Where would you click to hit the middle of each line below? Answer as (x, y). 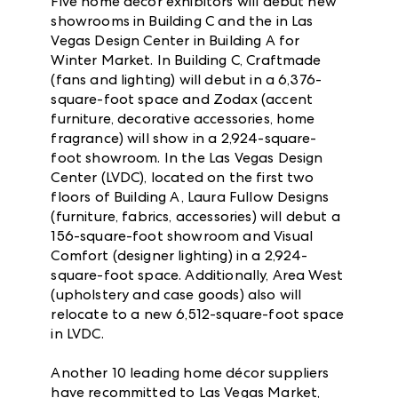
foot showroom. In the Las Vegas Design (187, 157)
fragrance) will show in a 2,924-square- (184, 138)
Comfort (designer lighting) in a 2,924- (179, 255)
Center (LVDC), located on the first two (183, 177)
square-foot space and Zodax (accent (182, 99)
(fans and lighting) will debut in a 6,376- (187, 79)
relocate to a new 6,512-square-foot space (197, 314)
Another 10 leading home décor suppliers (190, 372)
